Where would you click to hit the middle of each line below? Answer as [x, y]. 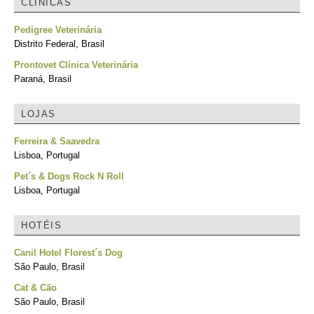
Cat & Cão [35, 288]
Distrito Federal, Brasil [59, 44]
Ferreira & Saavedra [57, 141]
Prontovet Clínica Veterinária [76, 65]
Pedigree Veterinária [58, 30]
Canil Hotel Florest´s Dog [68, 253]
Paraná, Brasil [43, 79]
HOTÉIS [41, 225]
